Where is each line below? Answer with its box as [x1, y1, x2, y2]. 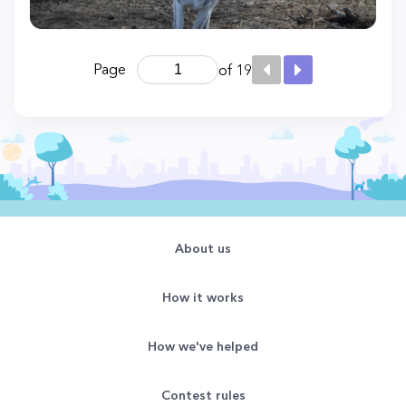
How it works [162, 289, 244, 305]
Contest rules [160, 387, 246, 403]
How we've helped [148, 338, 258, 354]
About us [175, 240, 231, 256]
